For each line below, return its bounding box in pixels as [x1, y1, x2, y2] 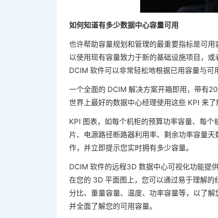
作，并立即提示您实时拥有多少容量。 [69, 143, 193, 152]
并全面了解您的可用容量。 [69, 201, 157, 211]
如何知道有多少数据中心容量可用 [69, 20, 179, 30]
